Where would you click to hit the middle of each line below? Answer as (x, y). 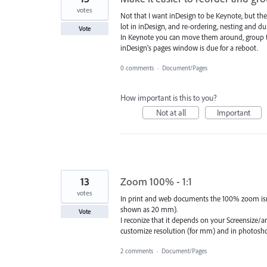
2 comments (137, 251)
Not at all (171, 112)
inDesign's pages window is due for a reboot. (189, 47)
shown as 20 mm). (149, 209)
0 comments (137, 68)
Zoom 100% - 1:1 (156, 181)
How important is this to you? (169, 97)
